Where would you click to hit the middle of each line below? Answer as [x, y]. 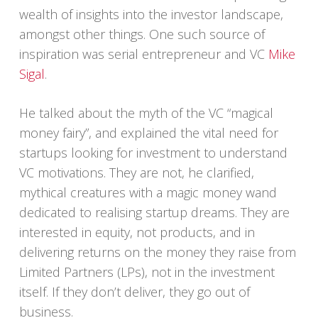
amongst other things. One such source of [142, 34]
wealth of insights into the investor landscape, [151, 14]
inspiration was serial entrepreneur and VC [143, 54]
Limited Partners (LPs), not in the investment [147, 272]
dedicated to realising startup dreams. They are [154, 212]
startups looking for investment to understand [153, 153]
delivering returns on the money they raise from [157, 252]
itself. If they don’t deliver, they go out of [134, 292]
